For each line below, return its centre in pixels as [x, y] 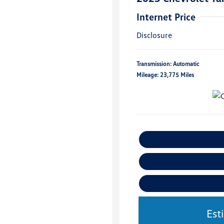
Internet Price [166, 17]
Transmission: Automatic [168, 64]
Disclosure [154, 35]
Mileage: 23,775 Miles [165, 75]
